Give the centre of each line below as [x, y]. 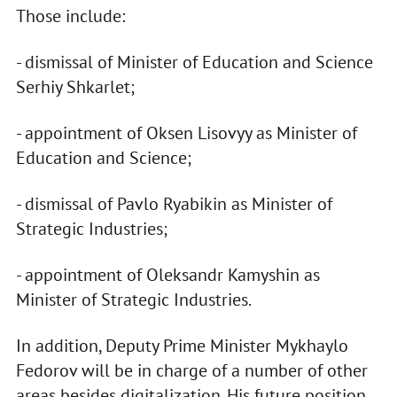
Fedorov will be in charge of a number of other [191, 371]
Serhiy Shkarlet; [75, 87]
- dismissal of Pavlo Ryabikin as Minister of [174, 204]
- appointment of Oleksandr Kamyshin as [167, 275]
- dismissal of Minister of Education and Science [194, 62]
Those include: [70, 16]
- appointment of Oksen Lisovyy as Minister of [186, 133]
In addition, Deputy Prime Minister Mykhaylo [182, 346]
